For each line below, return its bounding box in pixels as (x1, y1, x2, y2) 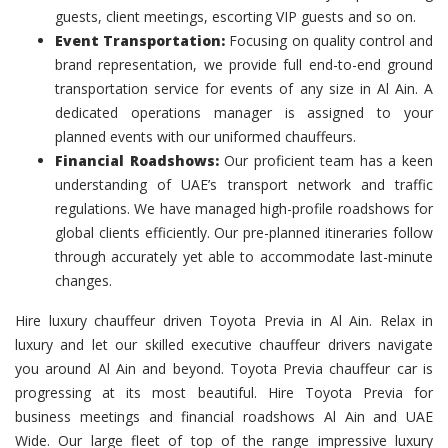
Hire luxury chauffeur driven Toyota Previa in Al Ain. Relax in (15, 311, 433, 330)
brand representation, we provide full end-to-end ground (55, 55, 433, 74)
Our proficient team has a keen (218, 151, 434, 170)
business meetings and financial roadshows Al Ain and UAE (15, 407, 433, 426)
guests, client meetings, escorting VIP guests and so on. (55, 7, 416, 26)
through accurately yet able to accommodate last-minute (55, 247, 433, 266)
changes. (55, 271, 112, 290)
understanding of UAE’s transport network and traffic (55, 175, 433, 194)
